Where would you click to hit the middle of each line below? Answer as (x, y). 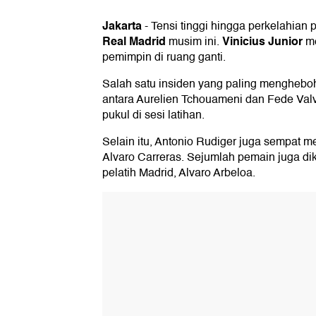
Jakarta (122, 26)
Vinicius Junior (262, 42)
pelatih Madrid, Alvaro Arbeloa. (179, 173)
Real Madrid (134, 42)
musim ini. (194, 42)
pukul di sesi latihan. (153, 115)
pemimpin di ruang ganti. (164, 57)
